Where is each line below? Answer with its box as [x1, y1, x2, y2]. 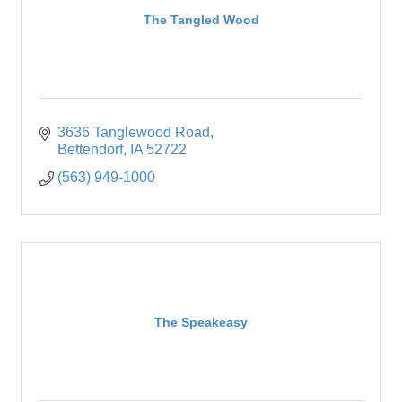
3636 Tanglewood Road [57, 125, 210, 141]
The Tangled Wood [143, 12, 259, 27]
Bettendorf [57, 142, 123, 158]
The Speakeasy [154, 314, 248, 329]
